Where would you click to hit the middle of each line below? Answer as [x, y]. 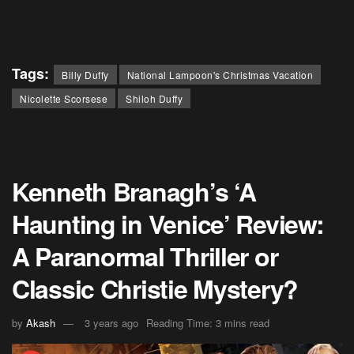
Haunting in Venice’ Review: [168, 223]
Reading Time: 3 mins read [208, 323]
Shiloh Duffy [154, 98]
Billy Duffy [85, 74]
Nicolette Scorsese [64, 98]
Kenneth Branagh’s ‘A [134, 191]
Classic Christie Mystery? [155, 288]
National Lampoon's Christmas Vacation [220, 74]
